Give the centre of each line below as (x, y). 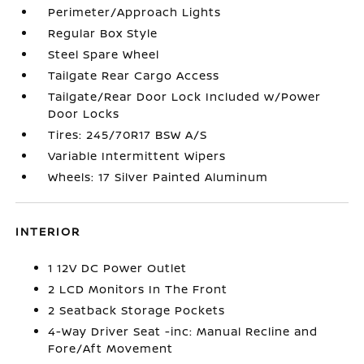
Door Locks (84, 113)
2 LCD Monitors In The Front (138, 288)
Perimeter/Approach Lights (135, 11)
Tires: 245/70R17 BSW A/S (128, 134)
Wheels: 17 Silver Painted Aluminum (158, 176)
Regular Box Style (103, 32)
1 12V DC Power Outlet (118, 267)
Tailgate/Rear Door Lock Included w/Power (185, 96)
